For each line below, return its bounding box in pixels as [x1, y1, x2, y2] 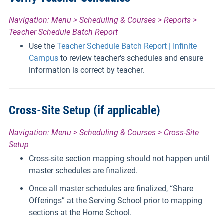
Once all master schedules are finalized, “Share [29, 183, 193, 193]
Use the [29, 41, 57, 51]
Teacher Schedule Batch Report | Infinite [57, 41, 197, 51]
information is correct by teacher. [29, 65, 144, 75]
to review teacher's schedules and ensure [58, 53, 203, 63]
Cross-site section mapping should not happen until [29, 153, 210, 163]
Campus [29, 53, 58, 63]
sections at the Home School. [29, 207, 132, 217]
